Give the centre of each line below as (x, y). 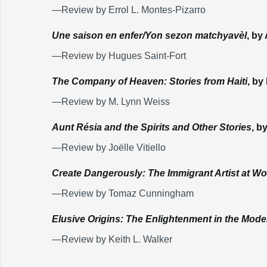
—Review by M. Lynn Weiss (111, 102)
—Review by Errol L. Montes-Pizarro (129, 10)
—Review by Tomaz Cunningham (123, 193)
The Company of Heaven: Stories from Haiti (150, 81)
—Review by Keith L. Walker (112, 239)
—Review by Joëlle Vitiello (109, 148)
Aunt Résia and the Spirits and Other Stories (152, 127)
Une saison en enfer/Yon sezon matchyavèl (149, 35)
